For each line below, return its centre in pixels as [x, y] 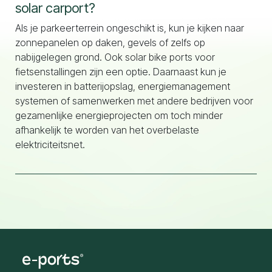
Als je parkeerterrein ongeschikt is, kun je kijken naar [130, 28]
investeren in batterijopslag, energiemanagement [123, 86]
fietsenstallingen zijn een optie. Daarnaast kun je [121, 72]
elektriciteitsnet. [50, 144]
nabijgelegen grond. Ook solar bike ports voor [115, 57]
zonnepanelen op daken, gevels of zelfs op [110, 42]
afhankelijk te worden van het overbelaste [107, 130]
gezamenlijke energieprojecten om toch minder [119, 115]
